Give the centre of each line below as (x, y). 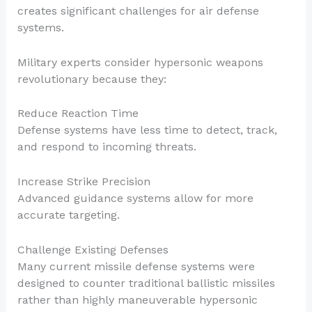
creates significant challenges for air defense (138, 11)
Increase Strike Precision (84, 181)
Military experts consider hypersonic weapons (140, 62)
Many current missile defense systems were (136, 266)
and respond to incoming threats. (107, 147)
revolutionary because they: (92, 79)
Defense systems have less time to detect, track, (147, 130)
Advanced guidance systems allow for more (135, 198)
